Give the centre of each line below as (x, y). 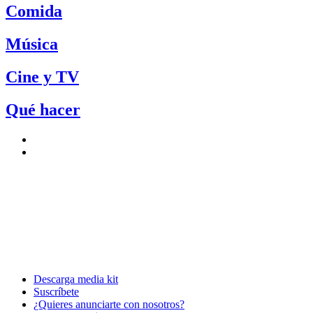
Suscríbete (56, 292)
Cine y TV (42, 77)
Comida (34, 12)
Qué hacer (43, 110)
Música (32, 44)
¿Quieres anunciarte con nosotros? (109, 304)
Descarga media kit (76, 279)
